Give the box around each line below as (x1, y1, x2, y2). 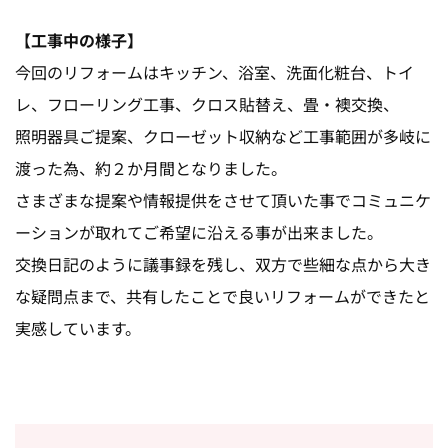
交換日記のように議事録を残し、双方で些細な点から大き (15, 251, 431, 276)
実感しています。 (15, 315, 141, 340)
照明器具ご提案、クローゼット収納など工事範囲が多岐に (15, 123, 431, 148)
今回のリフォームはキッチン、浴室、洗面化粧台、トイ (15, 59, 414, 84)
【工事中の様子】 (15, 27, 143, 52)
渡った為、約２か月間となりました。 (15, 155, 287, 180)
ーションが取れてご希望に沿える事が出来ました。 (15, 219, 383, 244)
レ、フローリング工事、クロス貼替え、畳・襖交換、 (15, 91, 399, 116)
